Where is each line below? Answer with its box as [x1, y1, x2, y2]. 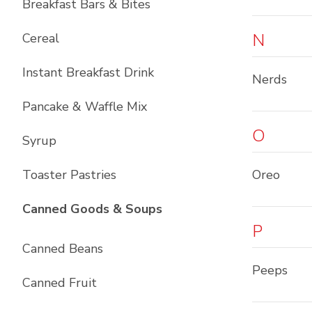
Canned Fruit [22, 274, 97, 291]
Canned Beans [22, 240, 103, 257]
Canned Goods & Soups [22, 201, 162, 217]
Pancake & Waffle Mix [22, 98, 147, 115]
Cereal [22, 30, 59, 47]
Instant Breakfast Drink [22, 64, 154, 81]
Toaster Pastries [22, 166, 116, 183]
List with [162, 200, 217, 217]
